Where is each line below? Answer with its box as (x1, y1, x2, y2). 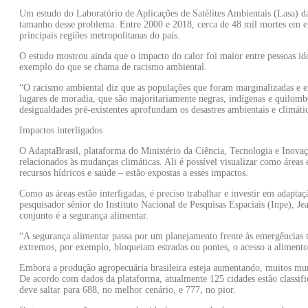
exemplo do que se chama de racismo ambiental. (19, 61, 207, 72)
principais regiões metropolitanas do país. (19, 30, 180, 41)
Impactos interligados (19, 124, 102, 135)
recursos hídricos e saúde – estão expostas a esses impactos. (19, 167, 248, 178)
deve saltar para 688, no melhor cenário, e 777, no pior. (19, 284, 236, 295)
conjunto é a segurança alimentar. (19, 210, 148, 221)
